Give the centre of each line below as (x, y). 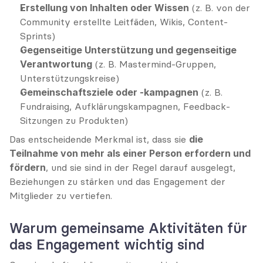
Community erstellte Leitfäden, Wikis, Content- (124, 22)
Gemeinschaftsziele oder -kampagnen (109, 92)
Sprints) (38, 36)
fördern (28, 167)
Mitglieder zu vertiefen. (61, 195)
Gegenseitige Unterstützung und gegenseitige (128, 50)
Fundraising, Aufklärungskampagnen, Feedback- (125, 106)
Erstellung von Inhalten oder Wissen (104, 8)
